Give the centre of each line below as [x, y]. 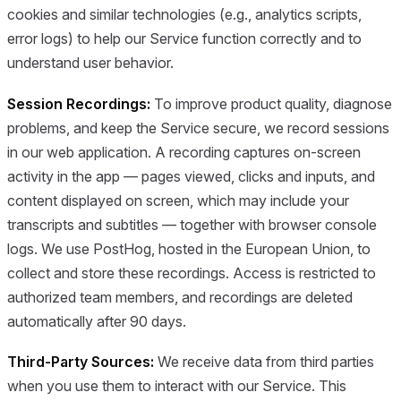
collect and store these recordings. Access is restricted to [192, 273]
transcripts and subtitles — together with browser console [192, 224]
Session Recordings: [79, 103]
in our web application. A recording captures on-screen [184, 152]
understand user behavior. [90, 63]
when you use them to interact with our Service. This [177, 386]
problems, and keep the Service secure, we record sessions [198, 128]
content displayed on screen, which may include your [178, 200]
